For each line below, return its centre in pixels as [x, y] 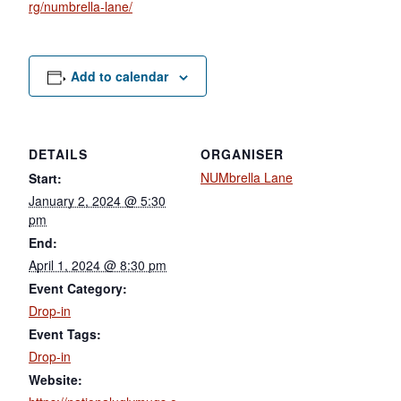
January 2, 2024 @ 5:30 [97, 200]
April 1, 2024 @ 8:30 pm [98, 264]
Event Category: [78, 288]
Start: [45, 178]
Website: [55, 379]
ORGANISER [242, 154]
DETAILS [58, 154]
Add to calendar [119, 76]
